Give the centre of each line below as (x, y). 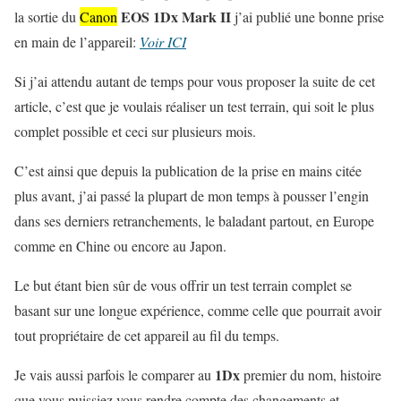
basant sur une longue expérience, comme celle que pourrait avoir (198, 311)
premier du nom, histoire (311, 375)
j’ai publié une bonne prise (307, 17)
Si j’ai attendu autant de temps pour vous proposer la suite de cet (195, 81)
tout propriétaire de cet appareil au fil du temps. (147, 336)
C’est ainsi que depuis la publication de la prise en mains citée (188, 171)
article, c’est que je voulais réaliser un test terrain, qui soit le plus (194, 107)
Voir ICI (163, 42)
